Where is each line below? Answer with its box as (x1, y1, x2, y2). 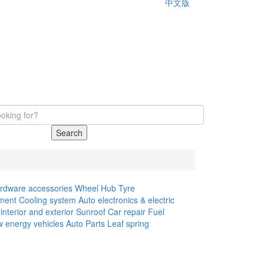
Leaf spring (107, 217, 149, 229)
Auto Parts (66, 217, 105, 229)
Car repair (108, 206, 146, 217)
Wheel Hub (75, 182, 116, 194)
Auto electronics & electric (78, 194, 174, 206)
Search (55, 127, 82, 138)
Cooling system (19, 194, 76, 206)
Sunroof (76, 206, 105, 217)
